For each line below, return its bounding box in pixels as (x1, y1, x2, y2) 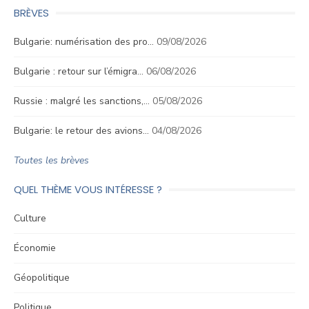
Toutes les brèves (14, 154, 89, 168)
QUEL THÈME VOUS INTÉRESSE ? (14, 182, 162, 197)
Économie (14, 241, 56, 255)
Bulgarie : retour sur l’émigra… (14, 65, 143, 79)
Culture (14, 212, 46, 226)
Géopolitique (14, 271, 70, 285)
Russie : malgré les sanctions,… (14, 94, 150, 108)
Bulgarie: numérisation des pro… (14, 35, 154, 49)
